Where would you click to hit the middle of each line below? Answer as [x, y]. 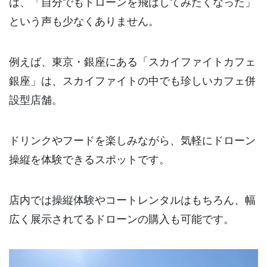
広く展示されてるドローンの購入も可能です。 [122, 218]
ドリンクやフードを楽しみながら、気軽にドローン [132, 140]
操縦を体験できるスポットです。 [89, 159]
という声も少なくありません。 [84, 21]
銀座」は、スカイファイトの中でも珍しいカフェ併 [132, 80]
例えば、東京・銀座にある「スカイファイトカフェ [132, 61]
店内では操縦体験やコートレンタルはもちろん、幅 [132, 199]
